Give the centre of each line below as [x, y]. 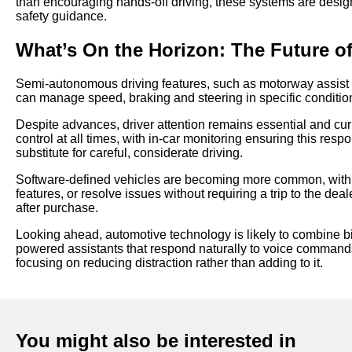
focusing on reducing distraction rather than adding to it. [169, 262]
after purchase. [57, 207]
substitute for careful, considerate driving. [129, 152]
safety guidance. [61, 16]
